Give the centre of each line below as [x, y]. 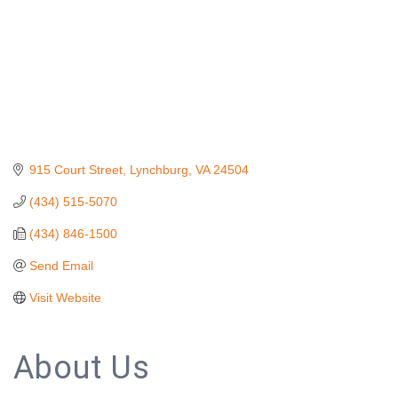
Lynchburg [159, 169]
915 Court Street [76, 169]
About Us [82, 367]
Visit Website [65, 297]
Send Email [61, 265]
